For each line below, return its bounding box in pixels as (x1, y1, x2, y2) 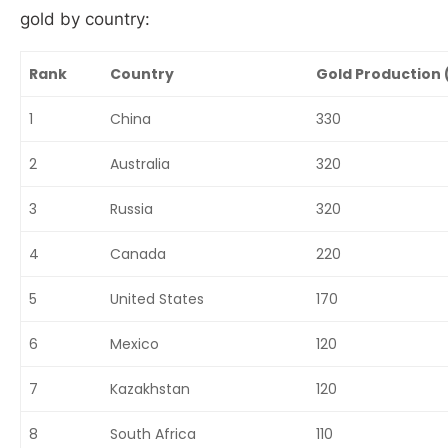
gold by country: (20, 9, 155, 29)
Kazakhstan (110, 379, 191, 399)
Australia (110, 154, 171, 174)
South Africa (110, 424, 197, 444)
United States (110, 289, 205, 309)
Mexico (110, 334, 160, 354)
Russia (110, 199, 154, 219)
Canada (110, 244, 167, 264)
